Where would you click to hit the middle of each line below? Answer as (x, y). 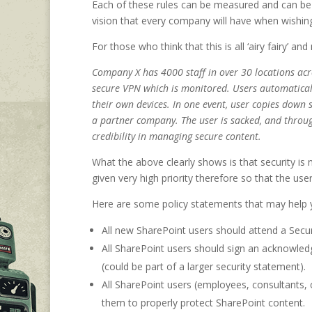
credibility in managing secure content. (177, 136)
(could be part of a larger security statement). (204, 266)
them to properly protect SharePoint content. (203, 302)
